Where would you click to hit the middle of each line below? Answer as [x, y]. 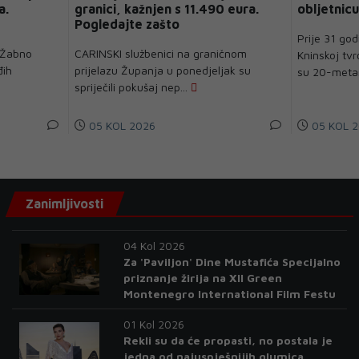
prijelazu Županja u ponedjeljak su [163, 70]
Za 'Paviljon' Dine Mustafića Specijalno [232, 261]
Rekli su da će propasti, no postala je [228, 340]
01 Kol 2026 [154, 324]
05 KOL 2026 [121, 125]
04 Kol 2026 [155, 245]
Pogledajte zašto [127, 24]
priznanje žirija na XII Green [203, 277]
